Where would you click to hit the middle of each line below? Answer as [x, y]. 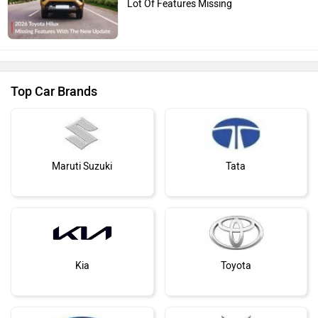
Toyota [236, 265]
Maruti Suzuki [82, 166]
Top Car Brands [54, 91]
